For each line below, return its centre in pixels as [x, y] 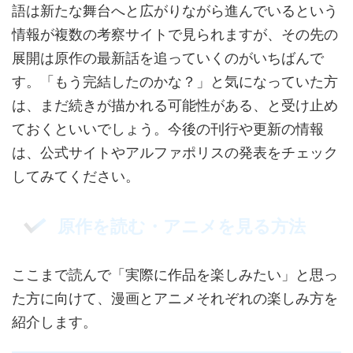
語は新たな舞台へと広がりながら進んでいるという [175, 10]
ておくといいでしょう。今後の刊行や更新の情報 [168, 128]
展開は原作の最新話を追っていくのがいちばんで [168, 58]
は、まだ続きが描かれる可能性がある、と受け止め [175, 105]
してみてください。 [76, 176]
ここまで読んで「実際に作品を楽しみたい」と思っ [175, 274]
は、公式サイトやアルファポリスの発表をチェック [175, 152]
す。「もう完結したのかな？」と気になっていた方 [175, 81]
